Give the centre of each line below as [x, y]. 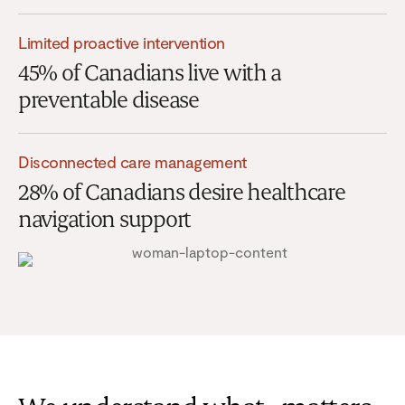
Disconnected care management [132, 161]
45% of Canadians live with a [150, 74]
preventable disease [108, 101]
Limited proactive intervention [122, 42]
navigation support [104, 220]
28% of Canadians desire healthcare [182, 193]
